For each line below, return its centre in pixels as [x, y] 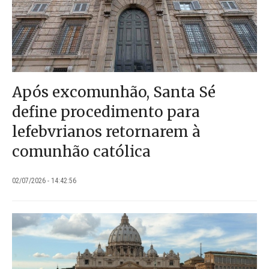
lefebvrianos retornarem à [106, 131]
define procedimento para [106, 112]
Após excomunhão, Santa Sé [114, 92]
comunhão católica [81, 151]
